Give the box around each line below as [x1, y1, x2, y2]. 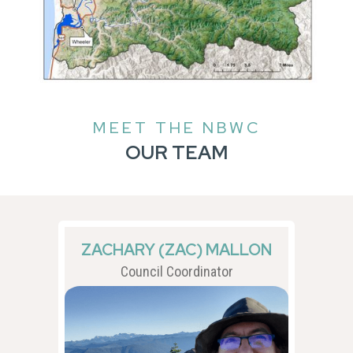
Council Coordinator [120, 262, 233, 280]
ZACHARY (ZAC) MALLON [81, 239, 272, 260]
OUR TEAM [125, 139, 228, 165]
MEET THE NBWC [92, 117, 261, 138]
